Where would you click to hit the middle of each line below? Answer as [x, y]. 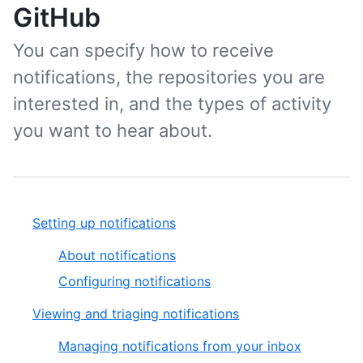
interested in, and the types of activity [172, 104]
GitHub [57, 17]
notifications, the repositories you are [169, 77]
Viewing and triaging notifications [136, 314]
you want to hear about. [113, 130]
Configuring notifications [135, 281]
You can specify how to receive [143, 50]
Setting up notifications [104, 223]
